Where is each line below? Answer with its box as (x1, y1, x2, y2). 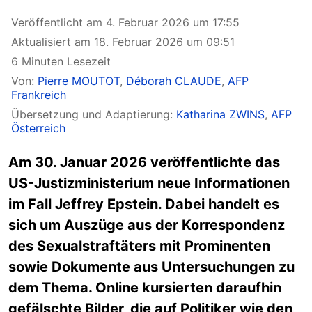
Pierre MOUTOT (38, 74, 120, 88)
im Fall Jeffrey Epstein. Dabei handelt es (8, 196, 279, 212)
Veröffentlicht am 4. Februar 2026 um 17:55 (11, 15, 240, 29)
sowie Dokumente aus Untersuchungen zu (8, 258, 295, 275)
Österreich (11, 121, 65, 135)
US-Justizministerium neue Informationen (8, 175, 290, 192)
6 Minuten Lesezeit (11, 54, 111, 68)
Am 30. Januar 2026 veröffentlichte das (8, 154, 280, 171)
